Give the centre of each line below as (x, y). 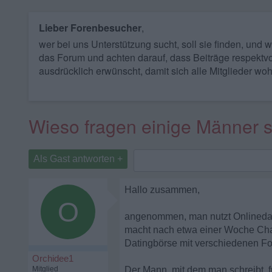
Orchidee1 (53, 258)
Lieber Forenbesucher (90, 28)
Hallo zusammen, (162, 190)
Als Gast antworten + (78, 159)
